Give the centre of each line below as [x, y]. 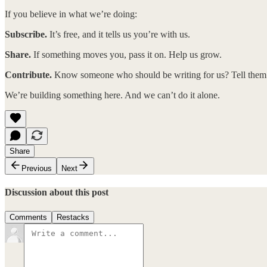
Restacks [73, 217]
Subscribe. [27, 35]
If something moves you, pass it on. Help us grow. [126, 55]
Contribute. [28, 75]
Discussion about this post [57, 193]
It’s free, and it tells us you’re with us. [120, 35]
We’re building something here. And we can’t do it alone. [112, 95]
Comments [28, 217]
